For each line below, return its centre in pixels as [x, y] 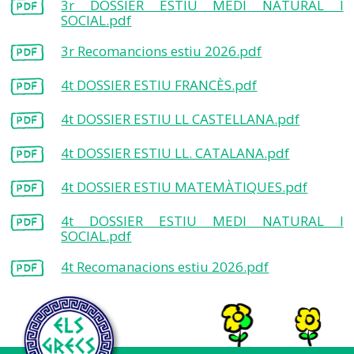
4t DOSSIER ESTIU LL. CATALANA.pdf [175, 153]
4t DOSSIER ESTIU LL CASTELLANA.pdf [181, 119]
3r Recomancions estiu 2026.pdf [162, 51]
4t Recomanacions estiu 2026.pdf [165, 267]
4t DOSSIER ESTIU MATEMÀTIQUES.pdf [185, 187]
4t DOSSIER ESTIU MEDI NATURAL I [202, 221]
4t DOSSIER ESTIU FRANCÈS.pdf [159, 85]
